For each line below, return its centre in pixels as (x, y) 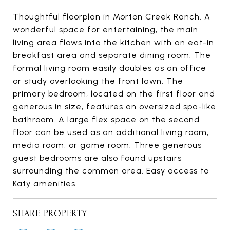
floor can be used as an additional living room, (111, 132)
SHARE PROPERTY (50, 214)
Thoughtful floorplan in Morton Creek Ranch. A (112, 17)
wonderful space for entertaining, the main (106, 30)
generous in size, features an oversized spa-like (114, 107)
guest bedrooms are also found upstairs (97, 158)
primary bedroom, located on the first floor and (114, 94)
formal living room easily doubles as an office (110, 68)
